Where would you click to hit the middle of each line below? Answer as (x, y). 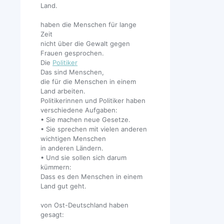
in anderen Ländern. (72, 148)
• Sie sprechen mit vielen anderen (94, 129)
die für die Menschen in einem (88, 82)
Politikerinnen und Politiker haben (93, 101)
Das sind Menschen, (72, 72)
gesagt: (52, 215)
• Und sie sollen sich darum (83, 158)
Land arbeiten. (63, 91)
